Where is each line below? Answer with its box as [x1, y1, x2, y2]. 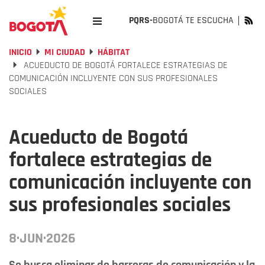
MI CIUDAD [44, 46, 85, 59]
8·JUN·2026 [9, 230, 76, 247]
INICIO [9, 46, 32, 59]
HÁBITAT [98, 46, 130, 59]
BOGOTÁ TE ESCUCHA [153, 14, 234, 27]
